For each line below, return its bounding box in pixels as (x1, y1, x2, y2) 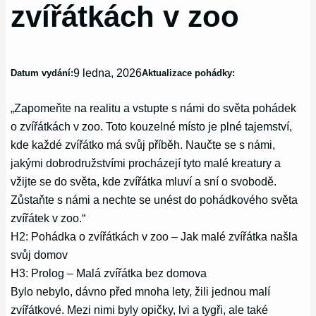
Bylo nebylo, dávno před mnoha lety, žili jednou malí (11, 284, 271, 298)
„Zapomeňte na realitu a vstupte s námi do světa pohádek (11, 101, 297, 114)
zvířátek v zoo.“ (11, 211, 86, 224)
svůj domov (11, 248, 68, 261)
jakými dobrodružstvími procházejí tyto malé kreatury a (11, 156, 281, 169)
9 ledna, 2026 (73, 66, 142, 79)
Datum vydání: (11, 67, 74, 78)
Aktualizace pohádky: (142, 67, 236, 78)
